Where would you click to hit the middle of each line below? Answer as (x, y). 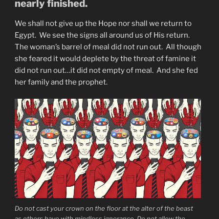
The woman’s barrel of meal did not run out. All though (108, 47)
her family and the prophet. (61, 82)
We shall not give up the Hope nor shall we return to (103, 23)
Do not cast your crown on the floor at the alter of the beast (104, 208)
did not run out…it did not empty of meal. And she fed (106, 70)
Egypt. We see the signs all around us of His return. (103, 35)
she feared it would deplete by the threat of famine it (105, 58)
